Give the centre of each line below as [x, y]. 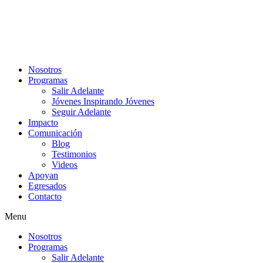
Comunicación [55, 133]
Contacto [45, 196]
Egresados [47, 186]
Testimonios [74, 154]
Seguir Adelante [81, 112]
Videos [65, 165]
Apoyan [43, 175]
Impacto [43, 122]
